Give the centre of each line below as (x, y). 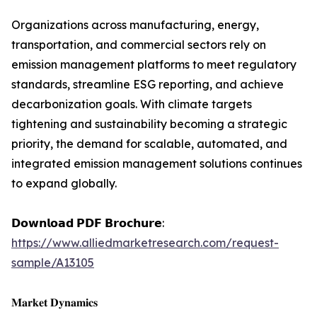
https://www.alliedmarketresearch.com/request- (145, 243)
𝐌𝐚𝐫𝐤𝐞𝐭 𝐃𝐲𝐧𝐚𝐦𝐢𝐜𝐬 (54, 302)
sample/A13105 (53, 263)
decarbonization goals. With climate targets (132, 104)
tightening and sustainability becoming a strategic (149, 124)
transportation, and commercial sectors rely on (139, 45)
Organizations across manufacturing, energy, (135, 25)
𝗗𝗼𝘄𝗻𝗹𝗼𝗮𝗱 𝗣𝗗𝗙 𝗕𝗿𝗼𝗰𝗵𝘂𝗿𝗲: (88, 223)
